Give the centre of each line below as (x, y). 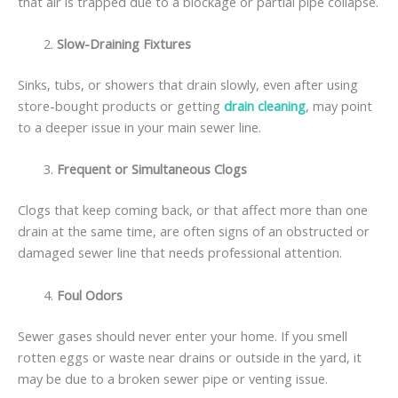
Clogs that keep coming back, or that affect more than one (193, 210)
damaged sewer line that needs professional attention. (180, 253)
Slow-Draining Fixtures (123, 44)
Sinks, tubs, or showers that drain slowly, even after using (188, 85)
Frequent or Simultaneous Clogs (151, 169)
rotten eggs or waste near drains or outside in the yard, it (190, 357)
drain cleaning (265, 106)
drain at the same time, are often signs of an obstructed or (194, 231)
